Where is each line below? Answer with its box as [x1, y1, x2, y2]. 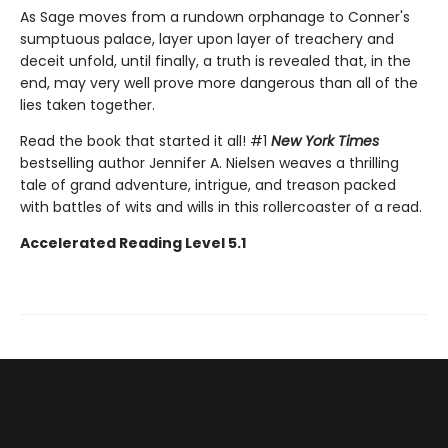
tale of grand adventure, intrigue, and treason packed [20, 175, 396, 196]
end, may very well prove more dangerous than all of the [20, 73, 418, 94]
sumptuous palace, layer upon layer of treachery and [20, 29, 394, 50]
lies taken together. [20, 95, 155, 116]
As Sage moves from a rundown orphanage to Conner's [20, 7, 410, 28]
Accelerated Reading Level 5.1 [20, 233, 246, 254]
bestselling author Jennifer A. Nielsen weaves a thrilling [20, 153, 399, 174]
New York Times [271, 131, 379, 152]
